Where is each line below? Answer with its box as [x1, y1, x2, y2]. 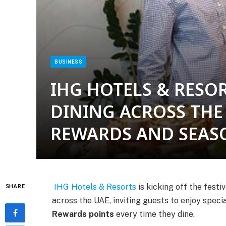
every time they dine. [114, 209, 195, 219]
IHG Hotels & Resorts [54, 182, 136, 192]
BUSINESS [54, 59, 82, 65]
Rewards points [52, 209, 114, 219]
